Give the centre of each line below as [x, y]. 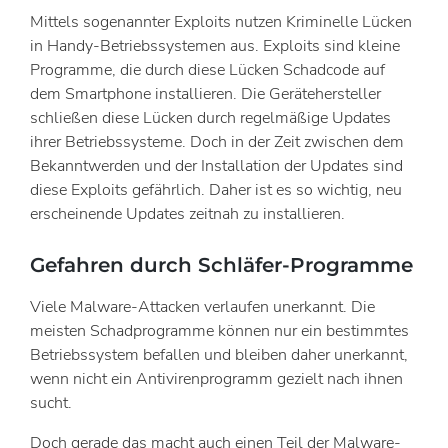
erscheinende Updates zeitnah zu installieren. [187, 214]
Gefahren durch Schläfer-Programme [221, 265]
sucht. [51, 403]
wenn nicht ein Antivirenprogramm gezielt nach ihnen [216, 379]
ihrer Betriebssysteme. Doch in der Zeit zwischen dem [217, 142]
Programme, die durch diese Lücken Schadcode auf [207, 70]
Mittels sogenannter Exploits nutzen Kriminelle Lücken [221, 22]
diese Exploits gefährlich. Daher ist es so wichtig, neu [216, 190]
